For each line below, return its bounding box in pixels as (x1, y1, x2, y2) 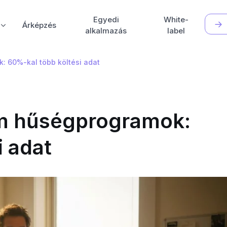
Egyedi (93, 14, 119, 24)
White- (164, 14, 189, 24)
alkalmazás (85, 25, 127, 35)
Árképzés (22, 20, 57, 30)
